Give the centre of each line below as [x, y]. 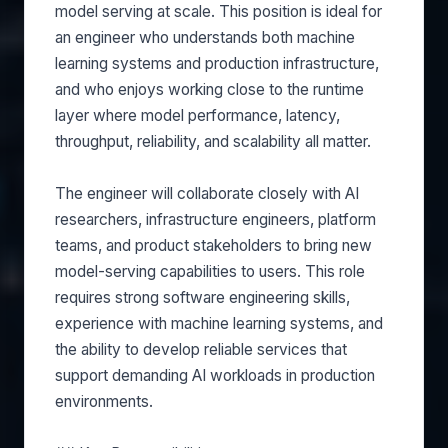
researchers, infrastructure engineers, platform [215, 219]
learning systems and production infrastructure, [217, 63]
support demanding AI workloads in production [215, 375]
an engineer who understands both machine [205, 37]
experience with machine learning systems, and [219, 323]
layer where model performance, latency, [197, 115]
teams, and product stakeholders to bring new [213, 245]
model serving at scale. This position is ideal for [218, 11]
